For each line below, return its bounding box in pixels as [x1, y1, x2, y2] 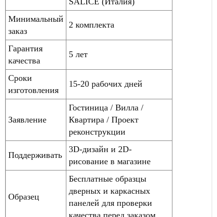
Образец [8, 192, 39, 202]
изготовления [8, 85, 59, 95]
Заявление [8, 115, 46, 125]
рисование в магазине [69, 156, 151, 167]
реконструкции [69, 127, 125, 137]
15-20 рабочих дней [69, 79, 142, 89]
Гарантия [8, 44, 43, 54]
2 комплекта [69, 20, 114, 30]
